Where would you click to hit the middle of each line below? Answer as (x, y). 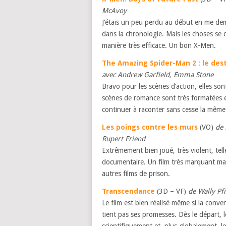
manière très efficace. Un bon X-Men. (159, 45)
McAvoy (114, 11)
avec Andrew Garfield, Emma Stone (158, 75)
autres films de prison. (136, 174)
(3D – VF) (172, 191)
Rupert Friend (124, 139)
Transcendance (128, 191)
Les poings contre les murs (150, 127)
